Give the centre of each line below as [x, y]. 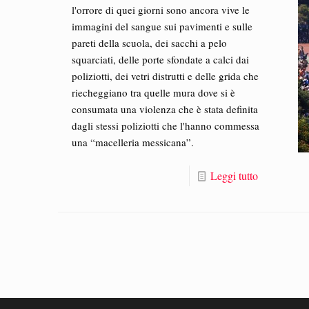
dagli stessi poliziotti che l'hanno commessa [166, 126]
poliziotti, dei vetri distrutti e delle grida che [166, 76]
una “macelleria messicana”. [133, 142]
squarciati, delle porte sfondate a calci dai [161, 59]
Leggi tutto [234, 176]
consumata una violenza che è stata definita [165, 109]
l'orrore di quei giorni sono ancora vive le [161, 10]
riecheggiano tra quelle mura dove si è [154, 92]
